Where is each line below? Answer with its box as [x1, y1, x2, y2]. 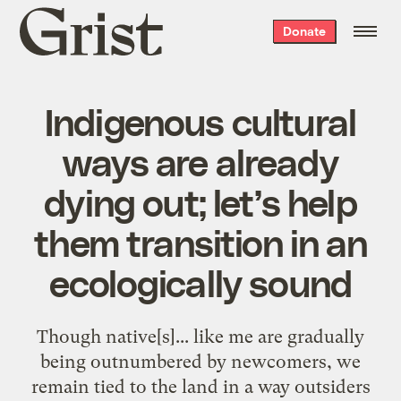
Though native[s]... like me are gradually [37, 325, 364, 347]
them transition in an [34, 218, 367, 264]
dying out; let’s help [44, 178, 357, 224]
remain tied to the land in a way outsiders [30, 375, 371, 397]
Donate [282, 23, 326, 38]
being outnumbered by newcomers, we [40, 350, 361, 372]
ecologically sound [48, 259, 353, 304]
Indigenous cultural [44, 98, 357, 143]
